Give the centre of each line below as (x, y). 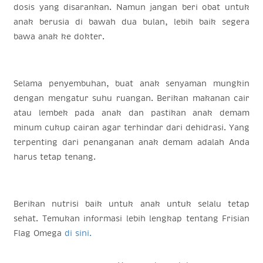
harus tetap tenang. (55, 156)
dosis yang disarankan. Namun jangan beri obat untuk (131, 7)
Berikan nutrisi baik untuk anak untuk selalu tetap (131, 203)
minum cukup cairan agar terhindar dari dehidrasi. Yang (131, 127)
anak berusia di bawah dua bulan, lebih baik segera (131, 21)
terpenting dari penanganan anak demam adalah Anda (131, 142)
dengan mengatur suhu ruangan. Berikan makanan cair (131, 98)
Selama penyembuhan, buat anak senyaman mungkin (131, 83)
